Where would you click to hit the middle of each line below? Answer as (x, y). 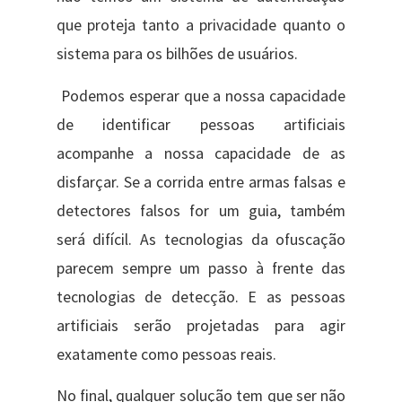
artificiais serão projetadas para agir (201, 325)
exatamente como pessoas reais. (166, 354)
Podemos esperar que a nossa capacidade (201, 96)
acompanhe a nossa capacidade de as (201, 153)
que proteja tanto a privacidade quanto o (201, 26)
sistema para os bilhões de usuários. (177, 54)
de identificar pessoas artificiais (201, 124)
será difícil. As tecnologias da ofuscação (201, 239)
